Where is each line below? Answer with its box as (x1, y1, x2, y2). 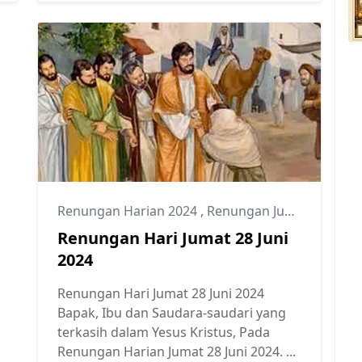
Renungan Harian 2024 (57, 201, 200, 220)
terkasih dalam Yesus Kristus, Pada (57, 322, 270, 341)
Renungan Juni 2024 (207, 201, 284, 220)
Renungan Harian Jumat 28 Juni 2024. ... (57, 342, 296, 360)
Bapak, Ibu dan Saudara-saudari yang (57, 303, 286, 322)
